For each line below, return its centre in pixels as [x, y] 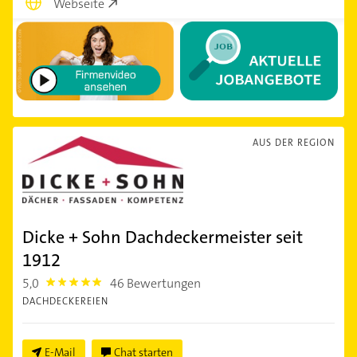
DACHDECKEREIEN [65, 301]
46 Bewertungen [156, 283]
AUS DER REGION [294, 142]
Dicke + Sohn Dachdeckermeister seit [163, 237]
